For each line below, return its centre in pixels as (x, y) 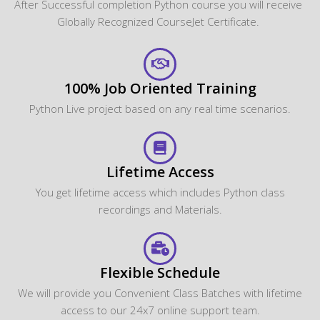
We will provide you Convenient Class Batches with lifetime (160, 292)
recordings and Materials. (160, 209)
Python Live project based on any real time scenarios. (160, 108)
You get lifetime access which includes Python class (160, 192)
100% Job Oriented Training (160, 88)
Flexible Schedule (160, 272)
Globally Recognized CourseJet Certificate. (158, 21)
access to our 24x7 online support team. (160, 310)
